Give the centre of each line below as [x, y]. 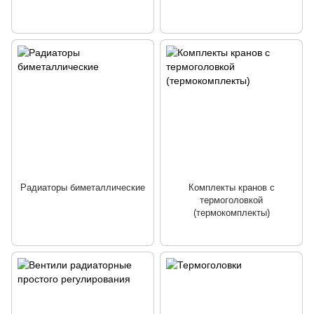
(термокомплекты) [231, 213]
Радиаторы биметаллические [83, 188]
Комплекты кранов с [231, 188]
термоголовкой [231, 200]
